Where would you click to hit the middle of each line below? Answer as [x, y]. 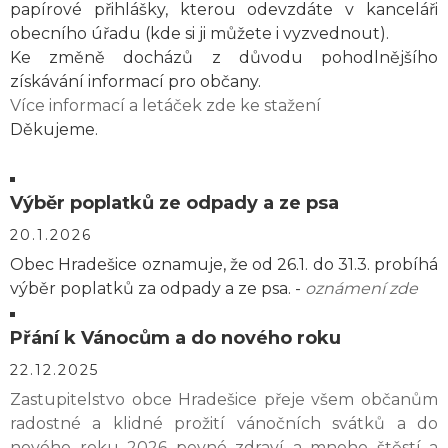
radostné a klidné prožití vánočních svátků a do [224, 423]
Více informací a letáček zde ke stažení [165, 105]
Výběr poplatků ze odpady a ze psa [174, 203]
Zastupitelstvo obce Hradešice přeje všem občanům [224, 399]
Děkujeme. [54, 129]
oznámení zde [361, 288]
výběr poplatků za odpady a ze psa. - [157, 288]
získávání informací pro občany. [135, 81]
